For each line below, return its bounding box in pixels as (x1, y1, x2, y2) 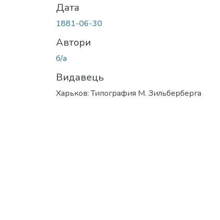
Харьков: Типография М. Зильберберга (56, 87, 201, 99)
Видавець (56, 70, 104, 84)
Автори (56, 35, 91, 49)
